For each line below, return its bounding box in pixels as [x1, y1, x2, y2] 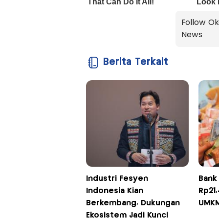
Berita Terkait [103, 58, 168, 67]
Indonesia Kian [86, 187, 143, 195]
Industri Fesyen [86, 175, 148, 183]
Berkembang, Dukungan [86, 199, 180, 207]
